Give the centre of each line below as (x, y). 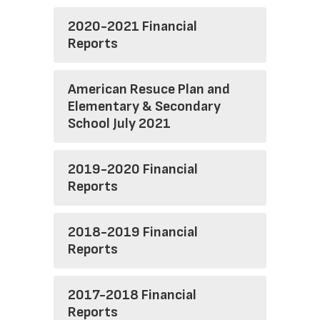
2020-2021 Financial (132, 27)
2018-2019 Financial (133, 232)
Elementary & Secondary (144, 107)
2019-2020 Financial (133, 170)
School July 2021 (119, 124)
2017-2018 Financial (132, 295)
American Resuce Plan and (149, 90)
